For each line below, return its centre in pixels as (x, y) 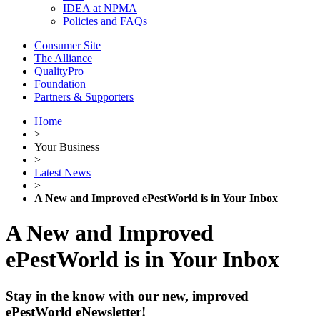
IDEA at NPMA (100, 8)
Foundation (60, 84)
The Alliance (63, 58)
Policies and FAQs (105, 21)
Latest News (62, 172)
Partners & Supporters (84, 97)
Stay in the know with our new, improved (127, 296)
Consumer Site (67, 45)
